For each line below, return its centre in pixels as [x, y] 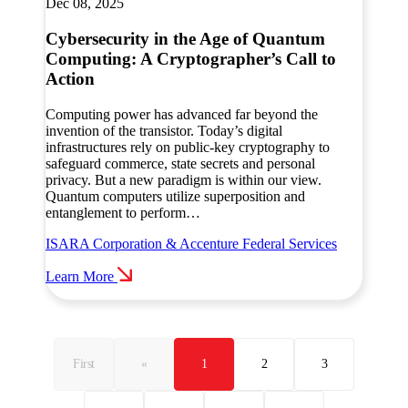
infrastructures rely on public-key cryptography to [188, 147]
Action [70, 78]
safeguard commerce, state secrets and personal [180, 163]
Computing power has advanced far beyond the [182, 114]
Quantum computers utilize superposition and [175, 196]
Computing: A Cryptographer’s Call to [191, 58]
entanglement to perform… [123, 212]
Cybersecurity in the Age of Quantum [185, 38]
